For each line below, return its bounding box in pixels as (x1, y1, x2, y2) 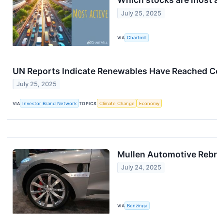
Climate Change (99, 100, 135, 106)
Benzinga (127, 202, 148, 208)
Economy (139, 100, 160, 106)
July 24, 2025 (121, 164, 162, 171)
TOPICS (79, 100, 97, 106)
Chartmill (127, 35, 147, 41)
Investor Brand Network (22, 100, 77, 106)
